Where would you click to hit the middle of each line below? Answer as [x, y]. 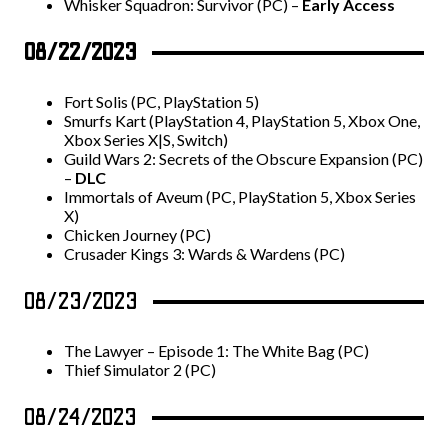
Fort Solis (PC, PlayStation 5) [161, 102]
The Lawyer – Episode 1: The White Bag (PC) [216, 351]
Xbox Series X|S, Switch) [146, 140]
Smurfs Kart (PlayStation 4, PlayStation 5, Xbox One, [242, 121]
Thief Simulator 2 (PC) [140, 370]
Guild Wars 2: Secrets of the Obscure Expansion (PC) [243, 159]
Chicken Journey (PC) [137, 235]
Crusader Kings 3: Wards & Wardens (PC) [204, 254]
